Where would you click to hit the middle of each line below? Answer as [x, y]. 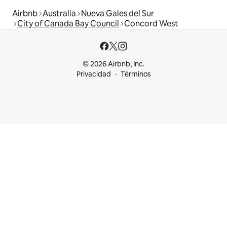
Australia [59, 13]
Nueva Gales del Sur [118, 13]
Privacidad [93, 74]
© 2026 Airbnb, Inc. [113, 64]
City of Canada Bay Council [68, 23]
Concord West [151, 23]
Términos [136, 74]
